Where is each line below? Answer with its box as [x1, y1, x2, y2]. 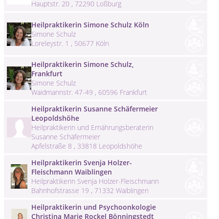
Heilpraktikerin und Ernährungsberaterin [31, 122, 153, 132]
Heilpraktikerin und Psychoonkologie [31, 202, 156, 212]
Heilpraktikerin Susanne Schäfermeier [31, 104, 158, 113]
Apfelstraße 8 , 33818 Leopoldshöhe [31, 141, 142, 151]
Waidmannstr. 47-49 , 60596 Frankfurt [31, 87, 147, 97]
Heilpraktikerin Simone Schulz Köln [31, 20, 149, 30]
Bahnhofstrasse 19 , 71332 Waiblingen [31, 185, 149, 195]
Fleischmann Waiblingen [31, 167, 112, 176]
